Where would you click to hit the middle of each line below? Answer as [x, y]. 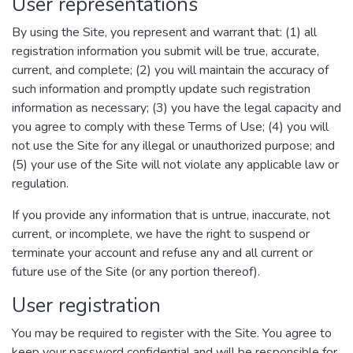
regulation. [40, 184]
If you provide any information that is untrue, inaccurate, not [171, 215]
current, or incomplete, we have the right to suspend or [161, 234]
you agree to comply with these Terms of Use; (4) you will [170, 127]
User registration [86, 305]
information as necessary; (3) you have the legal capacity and [176, 108]
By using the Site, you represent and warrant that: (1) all [164, 32]
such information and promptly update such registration [161, 89]
